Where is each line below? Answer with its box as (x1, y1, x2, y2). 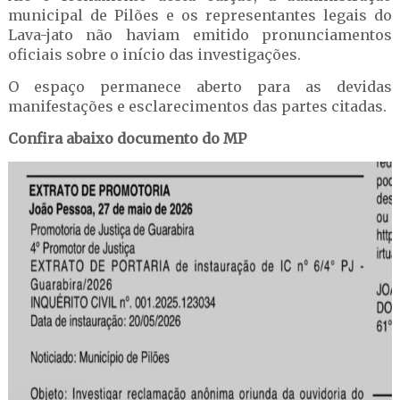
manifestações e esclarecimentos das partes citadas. (7, 97, 387, 115)
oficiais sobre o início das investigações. (7, 46, 304, 63)
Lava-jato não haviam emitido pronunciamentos (7, 26, 393, 44)
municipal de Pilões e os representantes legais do (7, 6, 393, 24)
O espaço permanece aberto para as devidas (7, 78, 393, 96)
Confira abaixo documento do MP (7, 129, 246, 147)
